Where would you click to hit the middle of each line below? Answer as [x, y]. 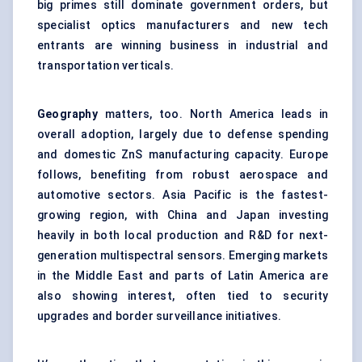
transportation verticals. [105, 66]
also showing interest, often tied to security [183, 296]
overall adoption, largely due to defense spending [183, 135]
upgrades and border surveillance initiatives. [159, 316]
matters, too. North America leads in [213, 114]
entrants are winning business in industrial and [183, 46]
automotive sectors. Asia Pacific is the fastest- [183, 195]
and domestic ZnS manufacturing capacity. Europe [183, 155]
